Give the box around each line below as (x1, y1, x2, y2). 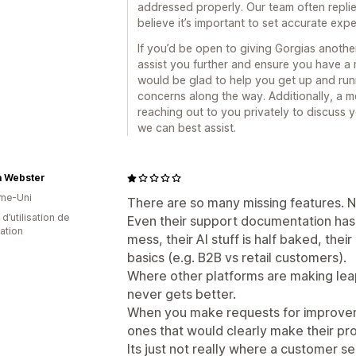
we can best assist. (137, 121, 236, 134)
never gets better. (127, 286, 236, 302)
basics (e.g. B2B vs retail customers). (127, 250, 346, 265)
